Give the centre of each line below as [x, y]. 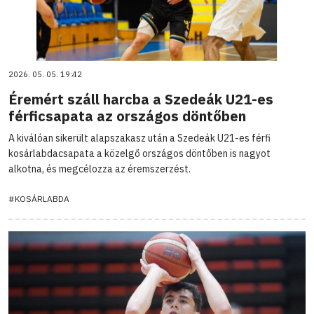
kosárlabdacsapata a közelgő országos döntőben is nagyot [139, 153]
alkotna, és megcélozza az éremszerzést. [100, 169]
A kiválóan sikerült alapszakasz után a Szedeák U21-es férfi [139, 138]
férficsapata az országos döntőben [127, 116]
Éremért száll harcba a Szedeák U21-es [141, 99]
